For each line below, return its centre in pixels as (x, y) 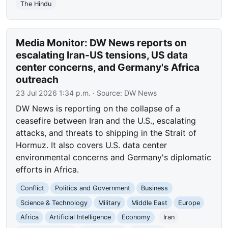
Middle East (149, 203)
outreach (37, 79)
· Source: (108, 93)
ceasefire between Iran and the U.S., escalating (106, 120)
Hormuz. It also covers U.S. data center (92, 145)
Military (109, 203)
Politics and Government (92, 188)
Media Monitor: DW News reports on (102, 42)
